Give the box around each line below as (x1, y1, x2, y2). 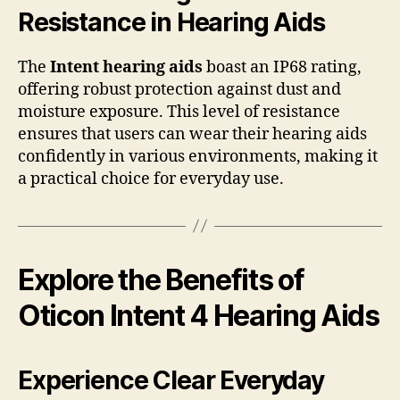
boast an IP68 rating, (203, 56, 362, 78)
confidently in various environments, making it (18, 146, 378, 167)
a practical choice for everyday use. (18, 168, 284, 189)
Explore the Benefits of (18, 262, 304, 297)
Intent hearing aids (50, 56, 203, 78)
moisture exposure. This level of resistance (18, 101, 340, 122)
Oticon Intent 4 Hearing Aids (18, 297, 379, 333)
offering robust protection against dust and (18, 79, 341, 100)
